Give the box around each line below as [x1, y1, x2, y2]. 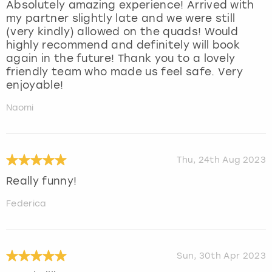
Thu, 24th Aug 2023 [177, 154, 266, 165]
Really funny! [6, 174, 77, 187]
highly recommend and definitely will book [6, 38, 240, 51]
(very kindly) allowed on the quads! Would [6, 25, 239, 38]
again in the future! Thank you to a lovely [6, 52, 236, 64]
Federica [6, 198, 46, 209]
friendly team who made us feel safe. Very [6, 65, 243, 78]
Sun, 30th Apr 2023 [177, 250, 266, 261]
